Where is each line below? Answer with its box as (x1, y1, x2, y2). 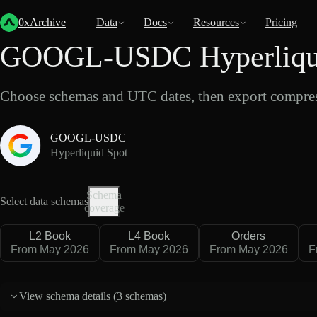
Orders (231, 229, 266, 242)
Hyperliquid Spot (50, 146, 127, 159)
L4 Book (128, 229, 171, 242)
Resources (193, 16, 239, 28)
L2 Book (28, 229, 71, 242)
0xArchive (18, 16, 66, 28)
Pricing (265, 16, 297, 28)
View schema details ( (19, 290, 117, 303)
